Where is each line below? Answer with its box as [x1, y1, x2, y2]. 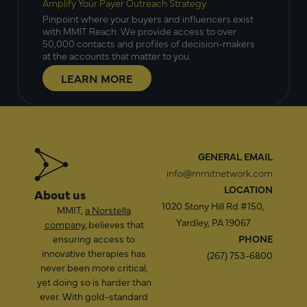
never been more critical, [40, 260, 148, 275]
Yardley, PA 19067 [175, 215, 251, 230]
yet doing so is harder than [36, 275, 151, 289]
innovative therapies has [42, 246, 146, 260]
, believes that [84, 217, 144, 232]
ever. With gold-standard [40, 289, 148, 304]
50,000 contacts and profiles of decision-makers [42, 36, 255, 51]
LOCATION [224, 182, 273, 197]
